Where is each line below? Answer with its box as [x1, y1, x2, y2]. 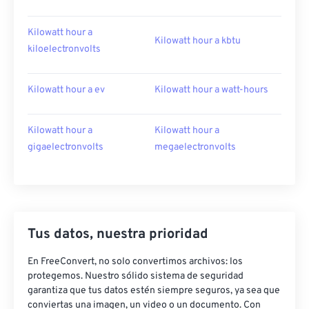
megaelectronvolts [154, 141, 236, 153]
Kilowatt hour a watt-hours [154, 84, 268, 96]
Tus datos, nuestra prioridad [28, 226, 208, 243]
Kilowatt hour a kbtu [154, 35, 241, 47]
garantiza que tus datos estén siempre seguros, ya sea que [28, 285, 280, 297]
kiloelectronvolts [28, 43, 101, 55]
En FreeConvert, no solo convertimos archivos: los [28, 256, 243, 268]
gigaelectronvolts [28, 141, 103, 153]
